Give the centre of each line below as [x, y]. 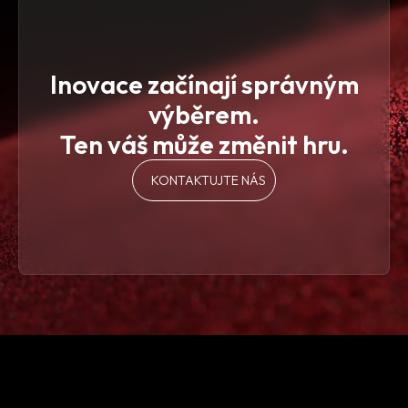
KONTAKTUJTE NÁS [208, 181]
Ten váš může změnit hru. [204, 144]
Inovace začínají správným [204, 84]
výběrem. [204, 114]
